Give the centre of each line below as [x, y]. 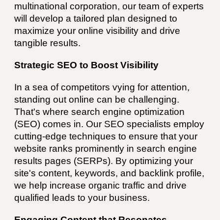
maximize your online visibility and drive [97, 31]
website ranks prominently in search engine [106, 149]
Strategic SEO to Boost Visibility [87, 65]
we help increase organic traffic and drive [101, 185]
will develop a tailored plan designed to [96, 18]
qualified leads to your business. [82, 198]
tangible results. [48, 43]
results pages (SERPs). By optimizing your [104, 161]
